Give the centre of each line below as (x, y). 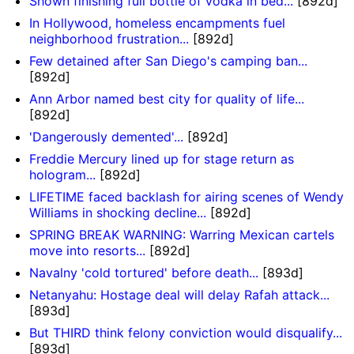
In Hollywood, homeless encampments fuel (158, 23)
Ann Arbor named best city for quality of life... (167, 99)
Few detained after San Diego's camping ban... (169, 61)
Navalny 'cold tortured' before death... (144, 273)
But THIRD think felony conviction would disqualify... (186, 333)
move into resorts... (88, 251)
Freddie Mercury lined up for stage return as (162, 159)
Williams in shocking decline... (118, 213)
